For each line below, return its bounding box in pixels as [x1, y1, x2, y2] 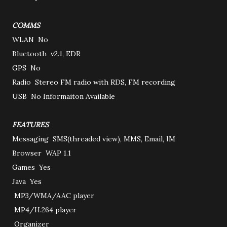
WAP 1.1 [46, 148, 71, 158]
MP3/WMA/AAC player [14, 191, 94, 200]
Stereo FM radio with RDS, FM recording [35, 78, 175, 87]
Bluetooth [12, 49, 49, 58]
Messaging [12, 134, 51, 143]
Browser [12, 148, 44, 158]
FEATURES [12, 120, 51, 129]
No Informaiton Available [31, 92, 115, 101]
